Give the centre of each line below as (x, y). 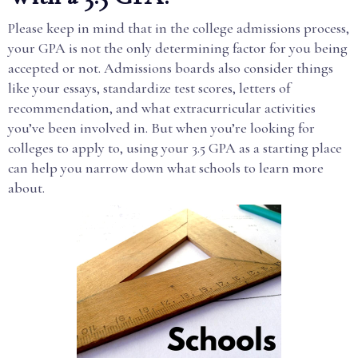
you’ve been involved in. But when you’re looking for (161, 128)
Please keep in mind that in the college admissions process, (179, 28)
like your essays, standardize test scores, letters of (149, 88)
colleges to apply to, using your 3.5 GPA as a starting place (175, 148)
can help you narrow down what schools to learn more (166, 168)
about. (26, 188)
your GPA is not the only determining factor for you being (178, 48)
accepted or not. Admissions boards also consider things (171, 68)
